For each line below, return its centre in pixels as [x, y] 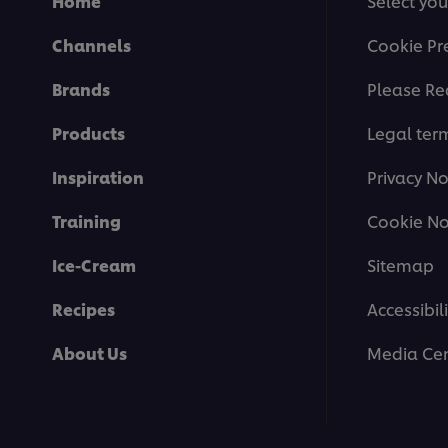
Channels [91, 45]
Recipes [83, 309]
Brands [81, 89]
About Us [89, 353]
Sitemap [400, 265]
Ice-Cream [94, 265]
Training [86, 221]
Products [88, 133]
